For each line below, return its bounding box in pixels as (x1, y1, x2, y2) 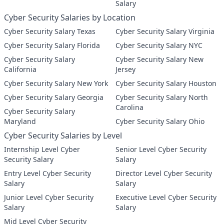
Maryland (4, 116, 36, 126)
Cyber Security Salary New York (4, 78, 108, 88)
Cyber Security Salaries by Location (4, 12, 135, 23)
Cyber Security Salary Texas (4, 26, 95, 36)
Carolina (115, 102, 143, 112)
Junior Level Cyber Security (4, 192, 93, 202)
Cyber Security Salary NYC (115, 40, 202, 50)
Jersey (115, 64, 135, 74)
